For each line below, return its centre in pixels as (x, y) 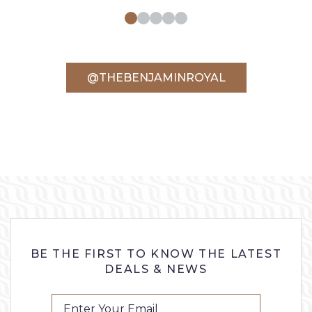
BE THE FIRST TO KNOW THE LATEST (156, 253)
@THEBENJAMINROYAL (156, 77)
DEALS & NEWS (156, 269)
